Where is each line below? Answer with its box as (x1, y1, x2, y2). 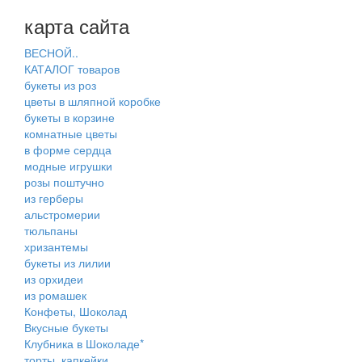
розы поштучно (24, 174, 104, 191)
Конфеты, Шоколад (24, 303, 127, 320)
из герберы (24, 190, 83, 207)
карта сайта (24, 11, 129, 40)
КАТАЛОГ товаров (24, 61, 120, 78)
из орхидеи (24, 271, 83, 288)
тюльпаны (24, 222, 78, 239)
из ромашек (24, 287, 86, 304)
